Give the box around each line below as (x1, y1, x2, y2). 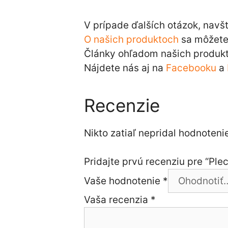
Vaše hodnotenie (83, 175, 163, 187)
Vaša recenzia (83, 194, 151, 206)
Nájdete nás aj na (83, 62, 166, 74)
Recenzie (83, 94, 160, 116)
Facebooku (165, 62, 216, 74)
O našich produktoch (83, 33, 179, 45)
